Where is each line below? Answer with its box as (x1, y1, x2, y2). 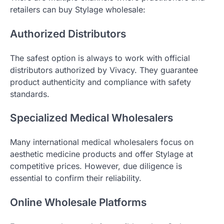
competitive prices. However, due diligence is (10, 161, 182, 171)
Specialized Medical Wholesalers (10, 111, 173, 124)
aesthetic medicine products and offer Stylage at (10, 149, 193, 159)
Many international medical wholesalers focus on (10, 137, 193, 147)
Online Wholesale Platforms (10, 195, 146, 208)
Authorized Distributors (10, 27, 126, 40)
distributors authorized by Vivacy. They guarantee (10, 64, 198, 75)
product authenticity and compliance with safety (10, 76, 191, 87)
